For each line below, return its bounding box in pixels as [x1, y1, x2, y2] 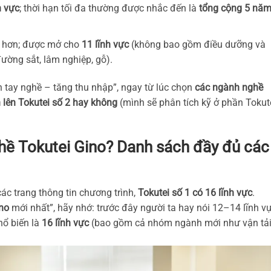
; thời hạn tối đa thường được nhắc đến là [19, 2, 199, 15]
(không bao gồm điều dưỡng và [128, 38, 266, 50]
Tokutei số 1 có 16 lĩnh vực [138, 187, 252, 199]
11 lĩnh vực [81, 38, 129, 50]
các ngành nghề [195, 81, 263, 93]
